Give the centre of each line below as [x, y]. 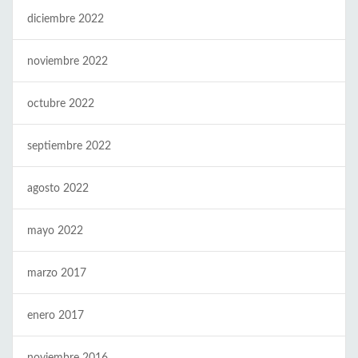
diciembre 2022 [66, 19]
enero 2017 [56, 315]
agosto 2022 [58, 188]
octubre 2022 [61, 103]
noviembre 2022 [68, 61]
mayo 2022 [55, 231]
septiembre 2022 [69, 146]
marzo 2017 [57, 273]
